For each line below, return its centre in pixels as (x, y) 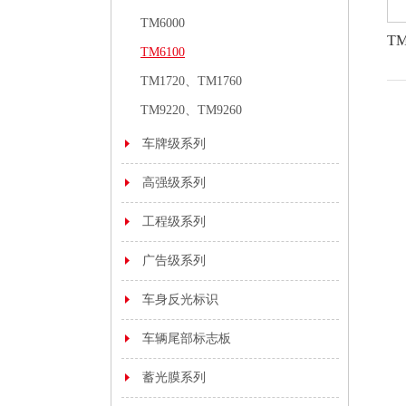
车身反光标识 (180, 300)
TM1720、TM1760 (191, 81)
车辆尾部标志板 (186, 338)
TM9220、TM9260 (191, 110)
